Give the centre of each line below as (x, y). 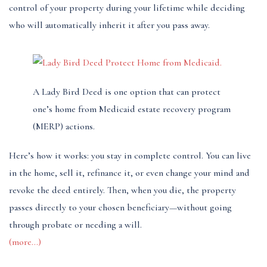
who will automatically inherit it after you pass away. (109, 25)
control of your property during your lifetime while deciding (127, 8)
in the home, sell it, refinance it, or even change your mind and (129, 173)
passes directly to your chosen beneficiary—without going (120, 207)
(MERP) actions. (64, 127)
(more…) (25, 242)
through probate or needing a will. (75, 224)
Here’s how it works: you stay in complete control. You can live (130, 155)
